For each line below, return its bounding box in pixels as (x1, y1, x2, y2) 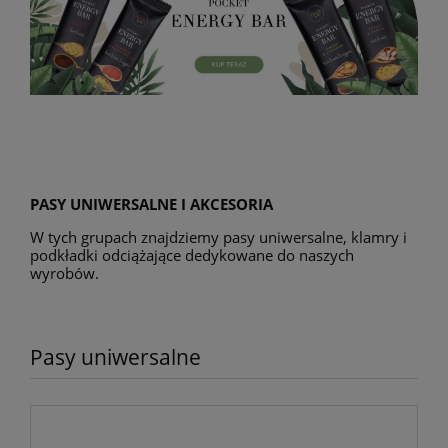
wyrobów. (30, 263, 99, 284)
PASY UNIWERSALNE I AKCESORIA (30, 194, 273, 215)
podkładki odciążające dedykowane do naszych (30, 245, 354, 266)
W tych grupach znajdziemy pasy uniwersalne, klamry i (30, 227, 407, 248)
